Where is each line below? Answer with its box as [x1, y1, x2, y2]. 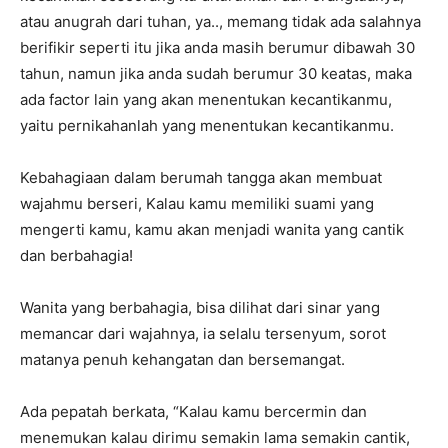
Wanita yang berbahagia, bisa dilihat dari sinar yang [20, 298, 380, 318]
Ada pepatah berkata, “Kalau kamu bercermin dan [20, 402, 367, 422]
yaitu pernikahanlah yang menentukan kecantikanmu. [20, 116, 394, 136]
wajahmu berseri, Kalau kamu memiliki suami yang [20, 194, 374, 214]
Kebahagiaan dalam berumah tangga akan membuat [20, 168, 382, 188]
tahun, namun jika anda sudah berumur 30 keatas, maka [20, 64, 412, 84]
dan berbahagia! [20, 246, 133, 266]
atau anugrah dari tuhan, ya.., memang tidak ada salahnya [20, 12, 421, 32]
